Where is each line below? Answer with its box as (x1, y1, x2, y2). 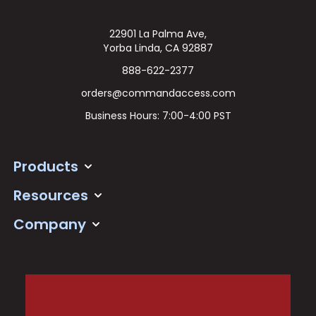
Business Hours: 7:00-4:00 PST (85, 108, 231, 123)
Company (13, 214, 86, 234)
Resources (13, 185, 88, 205)
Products (13, 156, 78, 176)
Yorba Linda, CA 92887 (103, 40, 213, 55)
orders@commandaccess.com (80, 85, 236, 100)
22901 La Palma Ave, (109, 26, 207, 41)
